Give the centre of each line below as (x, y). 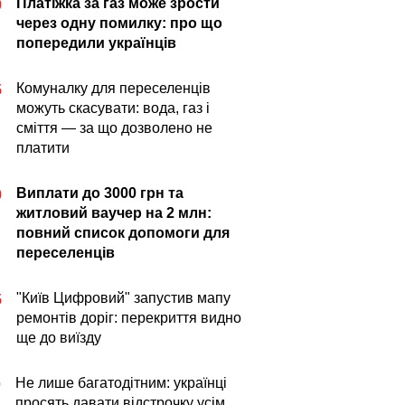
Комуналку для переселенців (113, 88)
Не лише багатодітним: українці (121, 383)
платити (43, 148)
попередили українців (96, 43)
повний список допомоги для (123, 233)
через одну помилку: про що (119, 23)
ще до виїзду (59, 338)
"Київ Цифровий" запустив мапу (123, 298)
